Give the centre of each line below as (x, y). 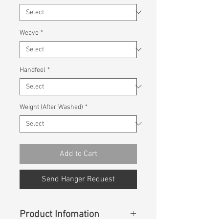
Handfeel (33, 70)
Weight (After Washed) (51, 107)
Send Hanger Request (78, 179)
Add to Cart (78, 154)
